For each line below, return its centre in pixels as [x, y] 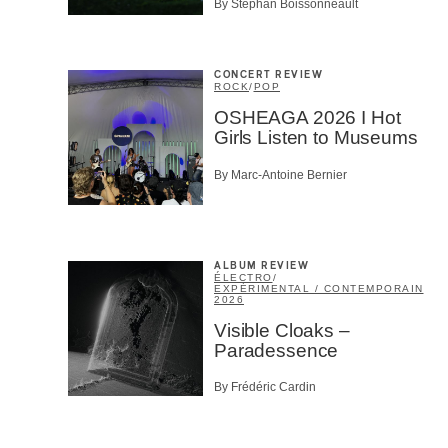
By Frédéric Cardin [265, 387]
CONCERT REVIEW [268, 75]
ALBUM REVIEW [261, 265]
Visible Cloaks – [282, 330]
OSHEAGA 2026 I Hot [307, 118]
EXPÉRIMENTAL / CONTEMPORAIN [319, 288]
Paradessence [276, 350]
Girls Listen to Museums [316, 138]
